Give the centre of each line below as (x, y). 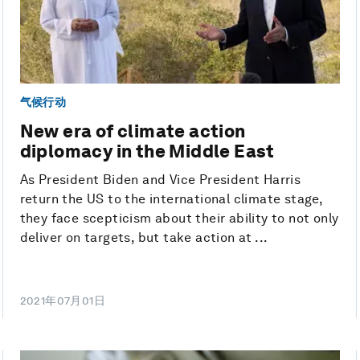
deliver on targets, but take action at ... (144, 238)
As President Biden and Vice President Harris (160, 180)
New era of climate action (133, 131)
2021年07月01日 (63, 301)
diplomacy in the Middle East (147, 151)
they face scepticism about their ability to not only (179, 219)
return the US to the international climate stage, (171, 199)
